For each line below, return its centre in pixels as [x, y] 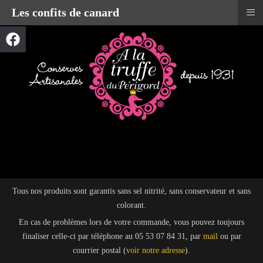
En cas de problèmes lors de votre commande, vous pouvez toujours [131, 222]
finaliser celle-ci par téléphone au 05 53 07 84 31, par [112, 236]
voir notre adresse [156, 250]
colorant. [131, 205]
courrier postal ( [100, 250]
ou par [230, 236]
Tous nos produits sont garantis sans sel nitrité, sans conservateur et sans [131, 191]
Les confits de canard [65, 12]
